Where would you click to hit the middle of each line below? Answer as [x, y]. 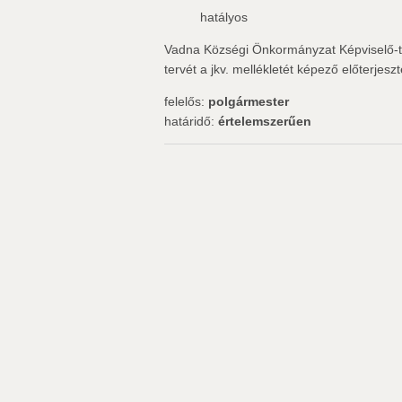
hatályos [224, 17]
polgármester [249, 101]
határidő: [191, 121]
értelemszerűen [265, 121]
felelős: [186, 101]
